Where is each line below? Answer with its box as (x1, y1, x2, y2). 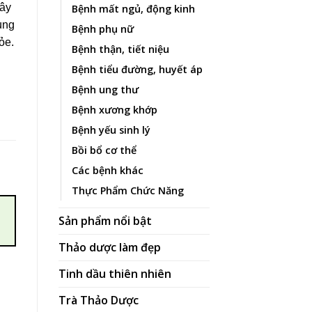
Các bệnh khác (71, 163, 143, 177)
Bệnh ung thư (71, 82, 139, 96)
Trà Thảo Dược (58, 292, 139, 308)
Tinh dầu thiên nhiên (58, 265, 171, 281)
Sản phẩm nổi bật (58, 212, 152, 228)
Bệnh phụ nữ (71, 22, 134, 36)
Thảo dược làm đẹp (58, 239, 161, 255)
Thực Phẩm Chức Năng (71, 183, 184, 197)
